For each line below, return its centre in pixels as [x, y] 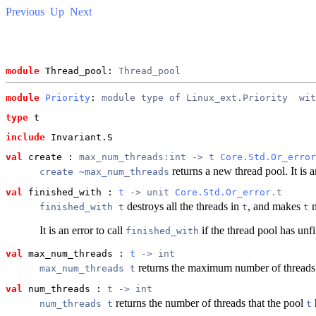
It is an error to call [83, 230]
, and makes [275, 206]
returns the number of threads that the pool [209, 303]
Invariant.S [79, 137]
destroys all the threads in [183, 206]
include [25, 137]
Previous [25, 12]
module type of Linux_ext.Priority [195, 97]
